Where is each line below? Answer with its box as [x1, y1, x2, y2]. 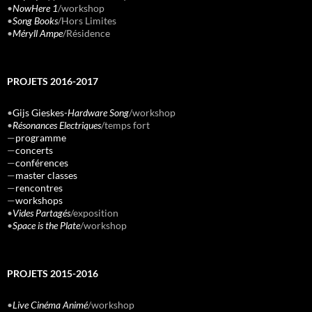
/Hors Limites [58, 15, 116, 27]
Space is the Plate [13, 219, 80, 232]
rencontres [15, 182, 63, 194]
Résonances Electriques [13, 119, 101, 132]
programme [15, 132, 66, 144]
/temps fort [101, 119, 150, 132]
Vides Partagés [13, 207, 70, 219]
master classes [15, 169, 77, 182]
